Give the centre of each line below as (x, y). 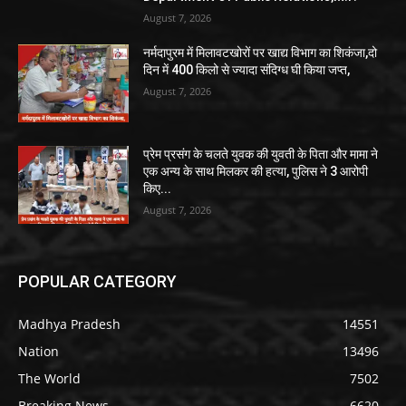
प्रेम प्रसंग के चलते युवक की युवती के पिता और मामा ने (261, 154)
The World (49, 378)
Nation (39, 351)
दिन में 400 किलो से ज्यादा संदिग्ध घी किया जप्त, (247, 70)
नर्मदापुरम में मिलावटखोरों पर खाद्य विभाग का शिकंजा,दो (261, 53)
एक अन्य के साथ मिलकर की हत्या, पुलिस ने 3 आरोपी (256, 171)
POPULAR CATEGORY (97, 281)
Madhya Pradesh (69, 324)
